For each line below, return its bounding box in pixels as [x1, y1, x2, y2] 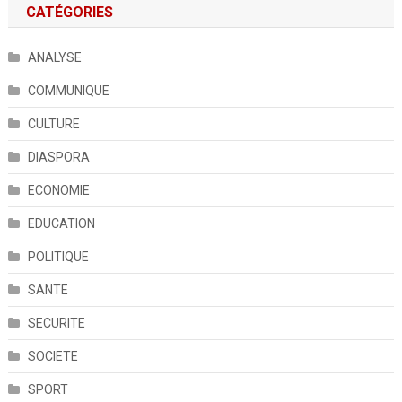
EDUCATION [27, 216, 95, 231]
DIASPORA [27, 150, 90, 164]
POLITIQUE [27, 249, 89, 264]
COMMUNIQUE [27, 83, 109, 98]
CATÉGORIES [25, 4, 113, 21]
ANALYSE [27, 50, 82, 65]
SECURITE [27, 316, 85, 330]
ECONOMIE [27, 183, 90, 197]
